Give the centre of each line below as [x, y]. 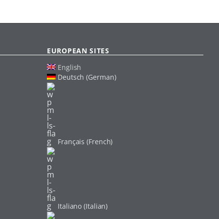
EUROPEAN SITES [78, 50]
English [70, 67]
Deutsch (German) [87, 77]
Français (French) [85, 141]
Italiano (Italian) [83, 206]
